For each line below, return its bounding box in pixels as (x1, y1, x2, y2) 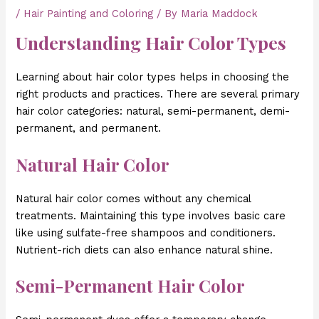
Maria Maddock (181, 6, 258, 20)
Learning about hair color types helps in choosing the (16, 70, 290, 84)
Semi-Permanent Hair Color (16, 274, 246, 298)
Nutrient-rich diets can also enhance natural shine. (16, 243, 273, 256)
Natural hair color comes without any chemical (16, 192, 251, 205)
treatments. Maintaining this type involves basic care (16, 209, 286, 222)
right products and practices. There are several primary (16, 88, 300, 101)
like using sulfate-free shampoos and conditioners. (16, 226, 276, 239)
